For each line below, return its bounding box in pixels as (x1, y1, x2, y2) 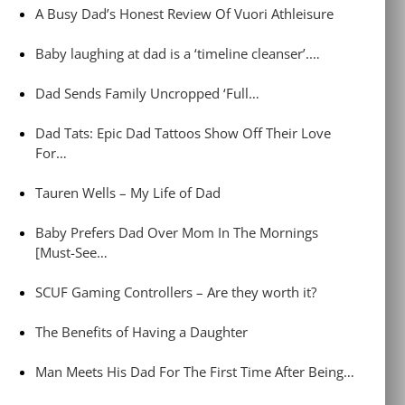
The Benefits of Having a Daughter (35, 323, 249, 341)
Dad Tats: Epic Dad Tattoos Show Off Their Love (35, 124, 332, 142)
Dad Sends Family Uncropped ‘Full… (35, 84, 260, 102)
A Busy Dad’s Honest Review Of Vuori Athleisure (35, 5, 334, 23)
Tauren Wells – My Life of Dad (35, 184, 221, 202)
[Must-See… (35, 243, 108, 261)
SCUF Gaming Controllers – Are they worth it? (35, 283, 317, 301)
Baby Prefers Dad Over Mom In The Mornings (35, 223, 319, 241)
